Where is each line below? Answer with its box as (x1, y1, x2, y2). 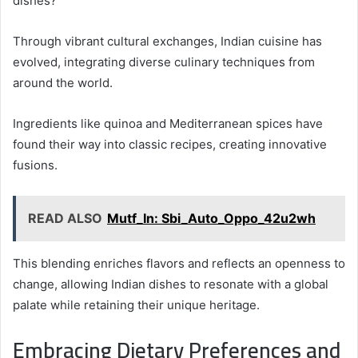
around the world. (13, 74, 113, 90)
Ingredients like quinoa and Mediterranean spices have (13, 115, 323, 131)
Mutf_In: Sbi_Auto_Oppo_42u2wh (107, 209, 316, 226)
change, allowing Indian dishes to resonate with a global (13, 276, 328, 292)
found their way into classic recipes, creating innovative (13, 136, 327, 152)
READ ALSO (28, 209, 102, 226)
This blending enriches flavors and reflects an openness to (13, 255, 345, 271)
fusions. (13, 157, 58, 173)
